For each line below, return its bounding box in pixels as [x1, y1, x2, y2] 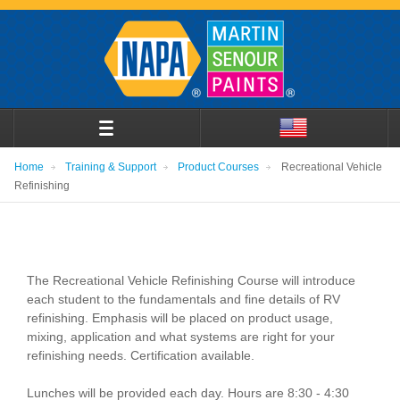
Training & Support [65, 160, 157, 173]
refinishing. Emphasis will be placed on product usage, [27, 310, 334, 325]
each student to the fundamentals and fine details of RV [27, 291, 341, 306]
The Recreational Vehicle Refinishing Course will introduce [27, 272, 356, 287]
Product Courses [178, 160, 260, 173]
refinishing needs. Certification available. [27, 347, 255, 362]
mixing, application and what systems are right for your [27, 329, 336, 344]
